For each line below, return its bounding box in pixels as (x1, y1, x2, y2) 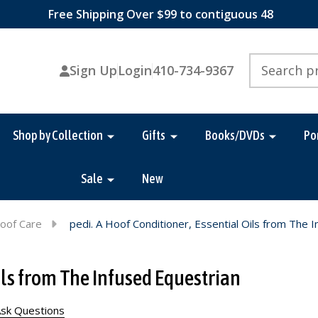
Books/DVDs (204, 127, 265, 143)
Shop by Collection (12, 127, 103, 143)
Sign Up (69, 62, 117, 79)
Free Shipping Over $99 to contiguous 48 (45, 6, 273, 22)
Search (249, 53, 282, 68)
